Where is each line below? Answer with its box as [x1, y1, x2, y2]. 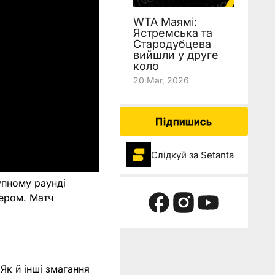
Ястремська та [133, 26, 212, 39]
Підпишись [155, 115, 212, 128]
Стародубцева [133, 37, 211, 50]
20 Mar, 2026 [133, 75, 189, 85]
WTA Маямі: [133, 15, 197, 28]
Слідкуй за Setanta [150, 149, 234, 161]
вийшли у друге [133, 48, 219, 61]
